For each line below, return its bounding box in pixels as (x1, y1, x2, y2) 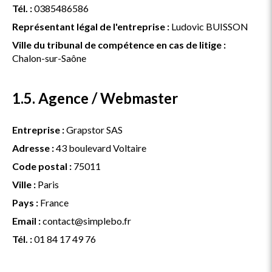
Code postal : (12, 160, 72, 172)
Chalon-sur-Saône (12, 52, 86, 64)
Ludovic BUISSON (169, 21, 248, 32)
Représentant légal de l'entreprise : (12, 21, 169, 32)
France (38, 197, 69, 208)
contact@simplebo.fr (41, 215, 131, 226)
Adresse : (12, 142, 54, 154)
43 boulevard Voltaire (54, 142, 146, 154)
